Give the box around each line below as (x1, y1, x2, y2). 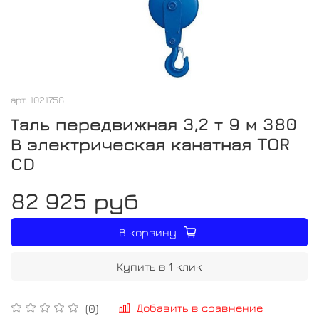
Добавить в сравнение (137, 301, 263, 315)
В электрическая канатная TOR (11, 133, 290, 154)
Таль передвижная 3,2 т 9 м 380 (11, 113, 297, 134)
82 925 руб (11, 187, 139, 214)
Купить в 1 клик (117, 259, 202, 273)
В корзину (119, 225, 177, 239)
